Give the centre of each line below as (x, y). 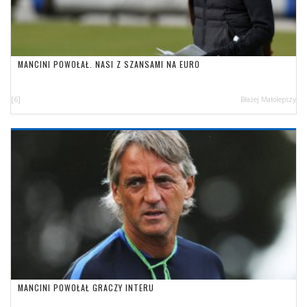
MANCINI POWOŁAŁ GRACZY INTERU (86, 287)
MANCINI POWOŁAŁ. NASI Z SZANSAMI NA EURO (109, 64)
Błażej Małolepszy (268, 99)
